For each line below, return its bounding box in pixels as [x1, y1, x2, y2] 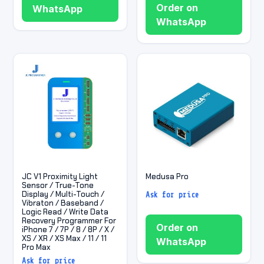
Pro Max [22, 242, 51, 252]
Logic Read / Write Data [22, 206, 108, 217]
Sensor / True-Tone [22, 180, 94, 190]
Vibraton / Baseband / [22, 197, 104, 208]
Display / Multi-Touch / [22, 189, 104, 199]
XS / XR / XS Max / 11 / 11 [22, 233, 107, 243]
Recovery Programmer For [22, 215, 116, 226]
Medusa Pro [146, 171, 189, 181]
